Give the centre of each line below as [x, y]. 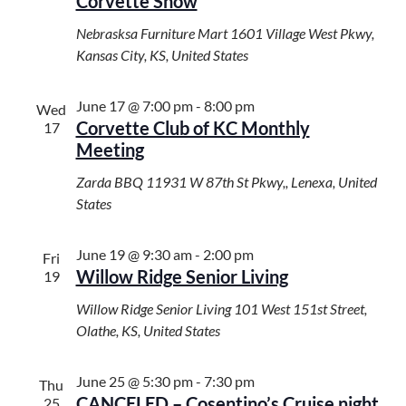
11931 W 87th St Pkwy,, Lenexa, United [261, 182]
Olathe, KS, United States [148, 331]
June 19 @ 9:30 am [134, 255]
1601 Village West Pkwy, [302, 34]
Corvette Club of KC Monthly [193, 128]
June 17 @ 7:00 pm [134, 106]
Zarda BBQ [111, 182]
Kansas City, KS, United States [162, 55]
